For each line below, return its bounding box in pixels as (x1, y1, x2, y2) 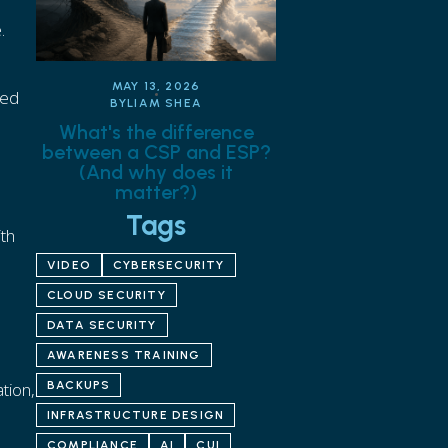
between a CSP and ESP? (41, 140, 271, 164)
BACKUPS (47, 378, 111, 392)
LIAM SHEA (127, 96, 203, 110)
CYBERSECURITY (113, 258, 225, 272)
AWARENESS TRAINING (47, 348, 201, 362)
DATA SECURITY (47, 318, 157, 332)
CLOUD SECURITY (47, 288, 166, 302)
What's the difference (58, 120, 254, 144)
